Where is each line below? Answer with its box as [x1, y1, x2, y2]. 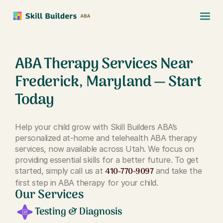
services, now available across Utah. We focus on [15, 144, 194, 154]
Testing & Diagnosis [35, 204, 122, 220]
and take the [153, 166, 202, 176]
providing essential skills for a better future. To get [15, 155, 199, 165]
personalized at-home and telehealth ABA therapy [15, 133, 197, 143]
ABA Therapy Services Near [15, 52, 194, 77]
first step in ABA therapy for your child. [15, 178, 158, 188]
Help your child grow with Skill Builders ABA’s [15, 122, 177, 132]
